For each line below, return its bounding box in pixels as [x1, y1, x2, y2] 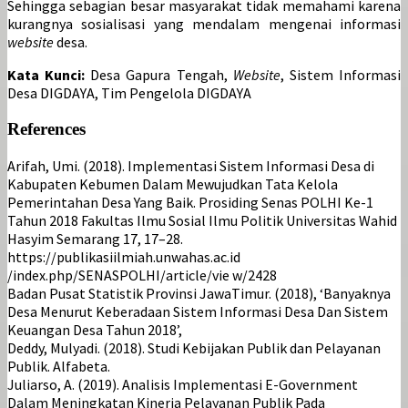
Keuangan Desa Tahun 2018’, [7, 320, 182, 339]
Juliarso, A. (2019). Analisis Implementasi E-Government [7, 374, 358, 393]
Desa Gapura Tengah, [90, 66, 233, 85]
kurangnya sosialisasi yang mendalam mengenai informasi [7, 15, 401, 34]
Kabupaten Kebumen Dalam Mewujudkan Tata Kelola [7, 174, 338, 193]
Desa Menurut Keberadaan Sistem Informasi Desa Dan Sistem [7, 301, 388, 321]
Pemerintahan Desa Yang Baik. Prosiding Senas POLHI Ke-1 [7, 192, 373, 211]
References [7, 118, 86, 138]
